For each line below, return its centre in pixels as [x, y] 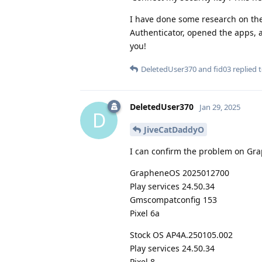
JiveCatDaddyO [174, 129]
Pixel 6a [145, 213]
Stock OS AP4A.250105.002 [181, 235]
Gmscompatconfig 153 [173, 199]
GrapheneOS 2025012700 [180, 173]
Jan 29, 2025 [220, 107]
